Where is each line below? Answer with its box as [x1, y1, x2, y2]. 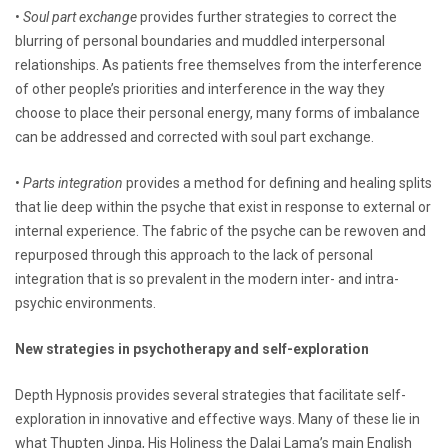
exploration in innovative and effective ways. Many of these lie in [15, 410, 420, 427]
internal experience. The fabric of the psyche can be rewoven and [15, 222, 426, 239]
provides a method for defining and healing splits [123, 174, 432, 191]
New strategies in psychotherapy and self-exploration [15, 340, 369, 357]
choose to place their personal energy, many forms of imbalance [15, 104, 420, 121]
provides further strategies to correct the [137, 8, 397, 25]
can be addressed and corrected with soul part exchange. [15, 128, 374, 145]
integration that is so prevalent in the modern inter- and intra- [15, 270, 399, 287]
